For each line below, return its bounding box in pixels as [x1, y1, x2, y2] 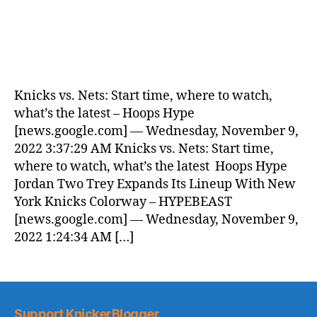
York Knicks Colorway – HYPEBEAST [14, 194, 232, 210]
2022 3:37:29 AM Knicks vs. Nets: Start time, [14, 141, 274, 157]
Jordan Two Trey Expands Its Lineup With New [14, 176, 296, 192]
